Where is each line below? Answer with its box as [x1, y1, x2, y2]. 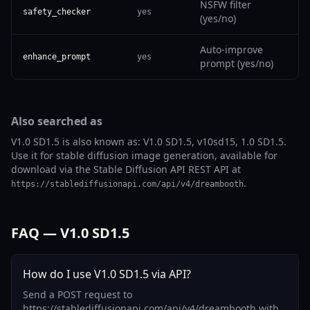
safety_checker [23, 7, 91, 17]
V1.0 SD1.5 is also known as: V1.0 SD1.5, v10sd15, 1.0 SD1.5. [11, 135, 286, 148]
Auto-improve [200, 43, 263, 56]
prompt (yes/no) [200, 57, 273, 70]
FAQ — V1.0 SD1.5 [11, 224, 129, 242]
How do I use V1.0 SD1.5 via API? [23, 266, 191, 282]
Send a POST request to [23, 288, 132, 301]
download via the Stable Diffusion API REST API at [11, 163, 241, 176]
